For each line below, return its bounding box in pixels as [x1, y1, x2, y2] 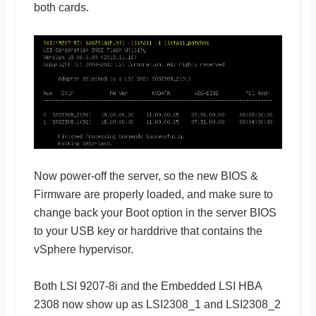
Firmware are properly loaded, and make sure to [33, 188, 273, 200]
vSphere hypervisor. [33, 243, 133, 255]
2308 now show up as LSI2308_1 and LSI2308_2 [33, 298, 281, 310]
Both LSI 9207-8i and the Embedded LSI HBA [33, 279, 262, 292]
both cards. [33, 1, 89, 14]
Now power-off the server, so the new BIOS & [33, 169, 258, 182]
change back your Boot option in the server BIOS [33, 206, 276, 219]
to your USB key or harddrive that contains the [33, 224, 262, 237]
